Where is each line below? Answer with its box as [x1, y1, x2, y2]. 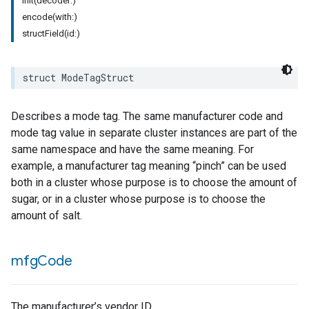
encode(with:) [22, 12, 77, 22]
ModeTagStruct [61, 71, 134, 84]
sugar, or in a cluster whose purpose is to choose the [11, 192, 266, 206]
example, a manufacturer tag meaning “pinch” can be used [11, 159, 286, 172]
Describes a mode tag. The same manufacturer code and [11, 110, 283, 123]
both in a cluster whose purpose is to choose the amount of [11, 176, 297, 189]
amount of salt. [11, 209, 82, 222]
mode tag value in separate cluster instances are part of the [11, 126, 297, 139]
